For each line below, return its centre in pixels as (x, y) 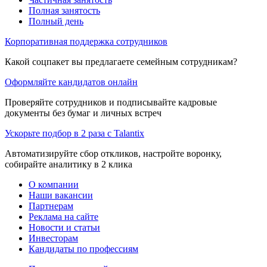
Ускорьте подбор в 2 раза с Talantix (74, 133)
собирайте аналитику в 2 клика (69, 164)
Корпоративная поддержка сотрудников (86, 41)
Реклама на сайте (63, 216)
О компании (54, 184)
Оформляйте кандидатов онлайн (71, 82)
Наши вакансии (61, 195)
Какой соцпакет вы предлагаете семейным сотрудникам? (121, 61)
